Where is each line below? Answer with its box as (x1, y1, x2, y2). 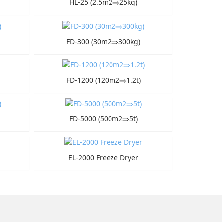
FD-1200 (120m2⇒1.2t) (66, 75, 141, 85)
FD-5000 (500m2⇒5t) (69, 114, 138, 123)
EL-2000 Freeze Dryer (68, 153, 139, 163)
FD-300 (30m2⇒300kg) (66, 36, 141, 46)
